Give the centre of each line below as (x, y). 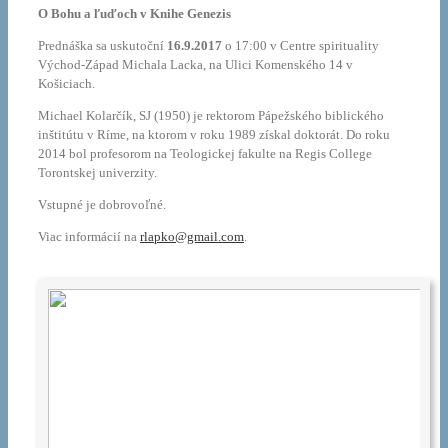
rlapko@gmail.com (192, 237)
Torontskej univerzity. (97, 173)
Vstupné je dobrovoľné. (102, 205)
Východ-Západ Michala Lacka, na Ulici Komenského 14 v (195, 65)
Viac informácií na (89, 237)
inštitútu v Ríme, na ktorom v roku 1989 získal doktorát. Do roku (214, 135)
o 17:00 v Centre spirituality (300, 46)
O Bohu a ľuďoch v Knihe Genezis (134, 14)
